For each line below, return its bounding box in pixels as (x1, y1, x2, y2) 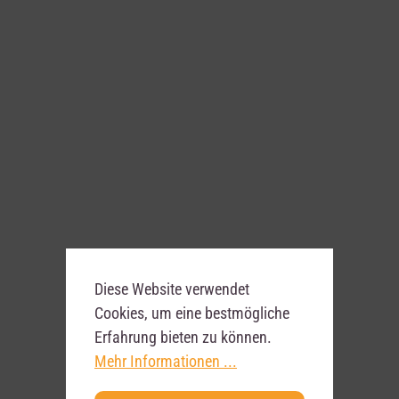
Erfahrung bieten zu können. (94, 328, 272, 346)
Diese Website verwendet (94, 280, 249, 298)
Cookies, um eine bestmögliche (94, 304, 289, 322)
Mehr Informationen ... (94, 352, 237, 370)
